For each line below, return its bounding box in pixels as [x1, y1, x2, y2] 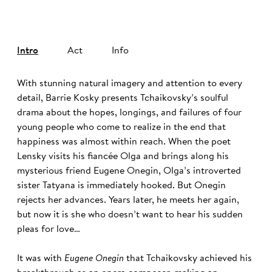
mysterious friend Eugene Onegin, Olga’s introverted [17, 166, 241, 177]
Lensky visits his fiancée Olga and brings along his [17, 152, 229, 162]
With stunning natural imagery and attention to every [17, 79, 242, 89]
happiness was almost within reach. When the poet [17, 137, 231, 148]
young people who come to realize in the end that [17, 123, 226, 133]
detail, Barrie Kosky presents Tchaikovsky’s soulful [17, 93, 228, 104]
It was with [17, 254, 64, 264]
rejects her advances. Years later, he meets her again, [17, 195, 239, 206]
